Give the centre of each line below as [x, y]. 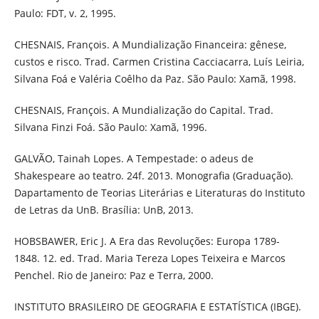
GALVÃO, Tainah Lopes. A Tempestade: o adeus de [134, 159]
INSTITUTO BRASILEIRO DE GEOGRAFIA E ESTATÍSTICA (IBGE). [157, 307]
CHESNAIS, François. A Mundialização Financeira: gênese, [150, 45]
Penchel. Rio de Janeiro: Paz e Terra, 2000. [114, 276]
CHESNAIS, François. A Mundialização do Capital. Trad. [143, 110]
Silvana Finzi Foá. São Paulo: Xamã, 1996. [110, 127]
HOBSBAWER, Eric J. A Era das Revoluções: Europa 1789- [147, 241]
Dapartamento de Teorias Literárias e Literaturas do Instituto [159, 193]
